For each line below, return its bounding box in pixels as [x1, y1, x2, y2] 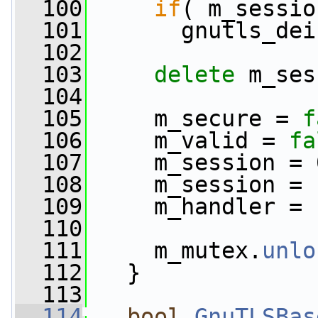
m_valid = [87, 128, 289, 153]
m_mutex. [87, 238, 262, 263]
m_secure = [87, 106, 302, 131]
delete [154, 62, 235, 87]
